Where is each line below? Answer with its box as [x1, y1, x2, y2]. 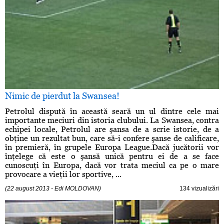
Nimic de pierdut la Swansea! [5, 90, 119, 101]
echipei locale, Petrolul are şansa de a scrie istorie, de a [5, 124, 219, 134]
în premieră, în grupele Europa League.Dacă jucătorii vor [5, 142, 219, 152]
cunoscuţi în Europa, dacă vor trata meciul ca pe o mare [5, 160, 219, 170]
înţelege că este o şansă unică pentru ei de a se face [5, 151, 219, 161]
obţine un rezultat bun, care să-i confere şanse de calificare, [5, 133, 219, 143]
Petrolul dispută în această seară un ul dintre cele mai [5, 106, 219, 116]
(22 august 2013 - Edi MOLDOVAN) [5, 185, 101, 192]
